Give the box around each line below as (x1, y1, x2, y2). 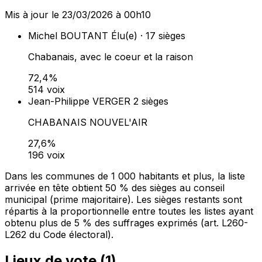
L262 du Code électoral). (5, 229, 113, 241)
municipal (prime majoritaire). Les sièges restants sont (5, 194, 242, 206)
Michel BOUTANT (28, 30, 108, 42)
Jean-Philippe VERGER (28, 95, 130, 108)
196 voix (28, 149, 65, 161)
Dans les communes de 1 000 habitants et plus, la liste (5, 170, 245, 182)
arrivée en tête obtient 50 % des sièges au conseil (5, 182, 225, 194)
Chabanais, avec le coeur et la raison (28, 51, 193, 63)
